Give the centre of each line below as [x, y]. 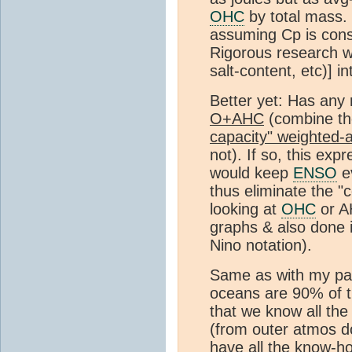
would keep [251, 173]
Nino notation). [261, 246]
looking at [246, 209]
